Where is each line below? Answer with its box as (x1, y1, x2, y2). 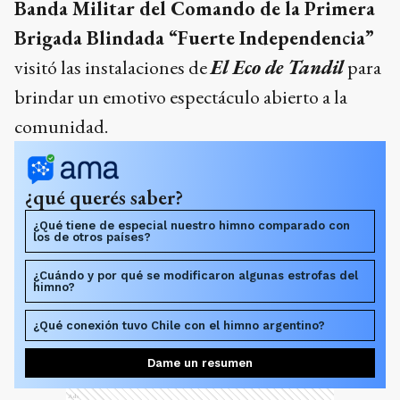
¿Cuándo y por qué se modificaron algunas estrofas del (33, 268, 358, 282)
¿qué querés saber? (25, 183, 183, 211)
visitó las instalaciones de (14, 54, 211, 80)
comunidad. (14, 112, 108, 139)
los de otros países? (33, 229, 151, 244)
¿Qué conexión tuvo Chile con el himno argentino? (33, 318, 325, 332)
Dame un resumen (147, 355, 253, 370)
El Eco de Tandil (211, 54, 344, 80)
